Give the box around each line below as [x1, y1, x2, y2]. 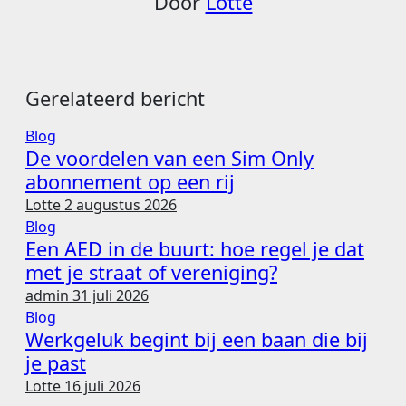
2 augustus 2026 [64, 194, 177, 215]
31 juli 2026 [72, 285, 149, 305]
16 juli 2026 [64, 375, 140, 396]
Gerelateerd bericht [25, 84, 205, 111]
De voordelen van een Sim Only [25, 144, 314, 171]
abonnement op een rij [25, 168, 235, 195]
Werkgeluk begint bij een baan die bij [25, 325, 368, 353]
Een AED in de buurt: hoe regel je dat [25, 235, 364, 262]
